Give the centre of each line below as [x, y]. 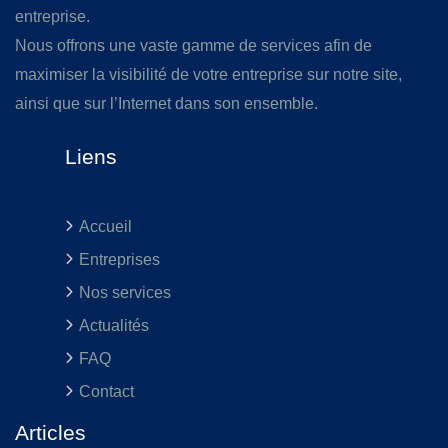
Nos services [125, 292]
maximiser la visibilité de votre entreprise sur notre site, [208, 74]
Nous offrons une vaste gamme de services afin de [193, 45]
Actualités [114, 325]
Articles [50, 432]
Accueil [105, 226]
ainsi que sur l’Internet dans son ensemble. [166, 103]
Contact [106, 391]
